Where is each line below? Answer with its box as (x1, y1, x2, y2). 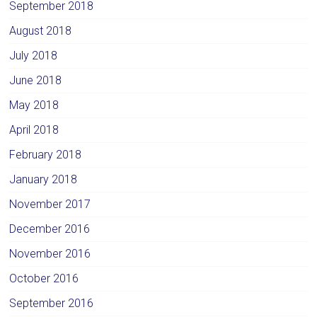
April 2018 (9, 122, 59, 137)
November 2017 (9, 197, 91, 211)
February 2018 (9, 147, 82, 161)
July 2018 (9, 48, 58, 62)
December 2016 (9, 221, 91, 236)
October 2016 (9, 271, 79, 285)
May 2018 (9, 98, 59, 112)
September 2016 (9, 296, 94, 310)
